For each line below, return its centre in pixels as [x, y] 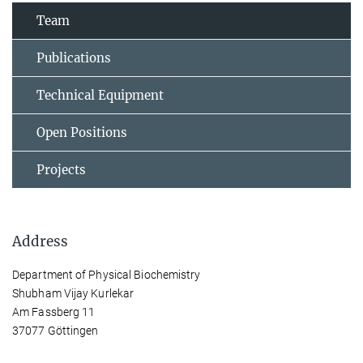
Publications [74, 58]
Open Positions [82, 132]
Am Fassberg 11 [54, 312]
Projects [61, 169]
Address [40, 241]
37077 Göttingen [56, 330]
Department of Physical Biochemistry [107, 274]
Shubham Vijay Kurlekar [73, 293]
